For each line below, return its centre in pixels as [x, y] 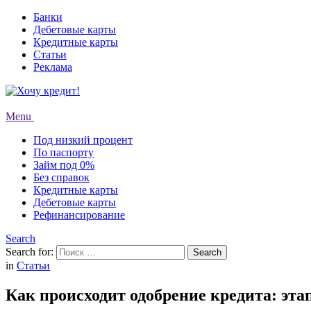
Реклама [53, 67]
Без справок [61, 177]
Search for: [30, 252]
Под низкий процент [83, 140]
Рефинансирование [79, 215]
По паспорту [64, 152]
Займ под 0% [64, 165]
